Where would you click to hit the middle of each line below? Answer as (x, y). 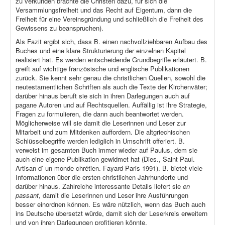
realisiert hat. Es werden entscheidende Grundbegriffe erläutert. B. (111, 60)
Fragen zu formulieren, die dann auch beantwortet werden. (100, 114)
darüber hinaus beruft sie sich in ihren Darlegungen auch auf (103, 96)
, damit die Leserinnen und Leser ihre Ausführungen (114, 195)
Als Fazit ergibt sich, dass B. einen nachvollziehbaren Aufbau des (111, 42)
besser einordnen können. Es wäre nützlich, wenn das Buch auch (110, 204)
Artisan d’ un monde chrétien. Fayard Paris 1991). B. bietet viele (109, 168)
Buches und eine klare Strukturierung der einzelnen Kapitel (101, 51)
